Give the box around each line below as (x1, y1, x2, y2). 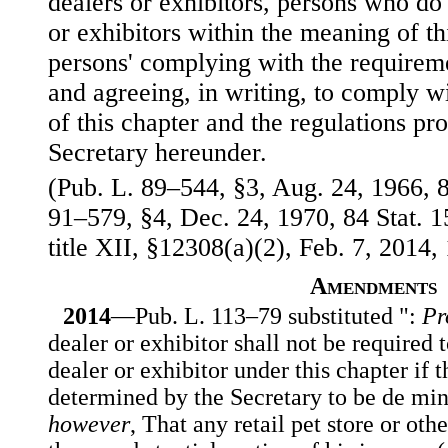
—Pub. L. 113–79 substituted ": (110, 303, 422, 330)
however (48, 411, 130, 438)
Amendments (309, 273, 437, 300)
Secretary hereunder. (48, 138, 267, 168)
